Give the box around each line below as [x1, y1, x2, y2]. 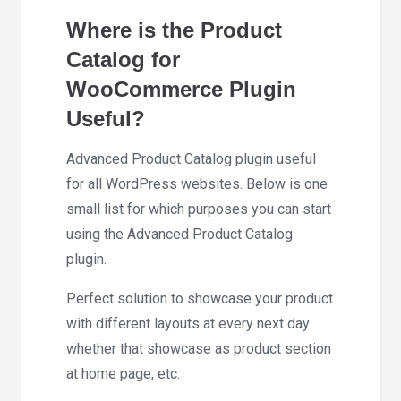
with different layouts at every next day [66, 314, 310, 332]
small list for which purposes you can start [66, 200, 331, 218]
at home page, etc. [66, 364, 180, 382]
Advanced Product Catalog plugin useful [66, 149, 316, 167]
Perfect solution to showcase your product [66, 289, 333, 307]
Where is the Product [66, 18, 282, 43]
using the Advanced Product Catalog [66, 225, 293, 243]
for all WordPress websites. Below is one [66, 175, 328, 192]
